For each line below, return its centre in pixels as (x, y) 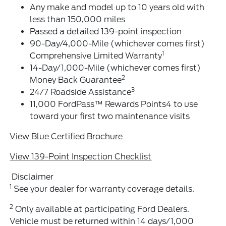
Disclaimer (33, 177)
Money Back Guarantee (76, 80)
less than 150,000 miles (78, 19)
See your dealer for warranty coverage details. (103, 189)
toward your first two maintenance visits (110, 116)
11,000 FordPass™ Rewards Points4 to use (114, 104)
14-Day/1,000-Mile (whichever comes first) (116, 68)
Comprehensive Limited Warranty (96, 55)
